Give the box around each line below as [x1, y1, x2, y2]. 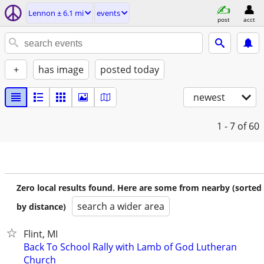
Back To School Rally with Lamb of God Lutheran [24, 240, 237, 253]
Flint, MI [24, 227, 58, 240]
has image [38, 63, 84, 76]
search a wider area [77, 200, 164, 213]
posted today [100, 63, 159, 76]
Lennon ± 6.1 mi [28, 8, 84, 18]
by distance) [16, 201, 66, 212]
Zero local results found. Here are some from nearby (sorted [16, 182, 262, 193]
